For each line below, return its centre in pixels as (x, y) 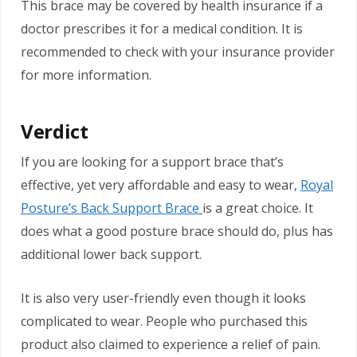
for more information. (86, 75)
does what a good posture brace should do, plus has (177, 231)
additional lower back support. (111, 254)
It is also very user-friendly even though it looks (163, 298)
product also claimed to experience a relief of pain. (171, 344)
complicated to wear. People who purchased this (164, 321)
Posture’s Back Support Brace (110, 208)
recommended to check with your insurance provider (178, 51)
